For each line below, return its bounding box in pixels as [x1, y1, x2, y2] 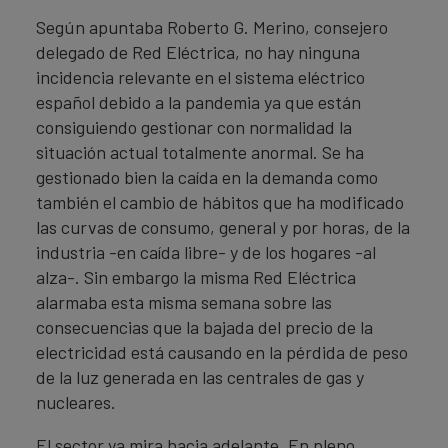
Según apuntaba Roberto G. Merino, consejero [36, 16, 388, 38]
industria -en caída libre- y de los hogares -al [36, 241, 376, 263]
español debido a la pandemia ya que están [36, 91, 361, 113]
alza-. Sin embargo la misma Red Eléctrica [36, 266, 356, 288]
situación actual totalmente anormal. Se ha [36, 141, 364, 163]
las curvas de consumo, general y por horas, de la [36, 216, 410, 238]
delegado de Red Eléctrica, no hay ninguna [36, 41, 360, 63]
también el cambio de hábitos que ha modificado [36, 191, 404, 213]
